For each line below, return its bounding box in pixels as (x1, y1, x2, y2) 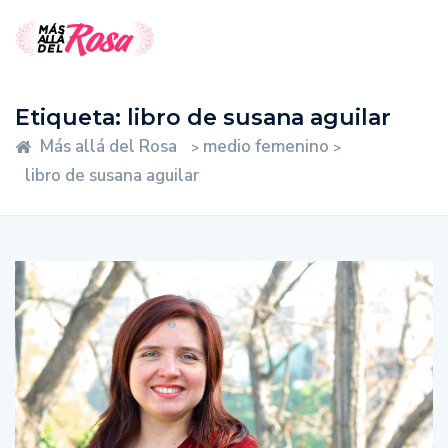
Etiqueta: (15, 103, 127, 131)
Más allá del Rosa (40, 134, 177, 158)
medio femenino (203, 134, 329, 158)
